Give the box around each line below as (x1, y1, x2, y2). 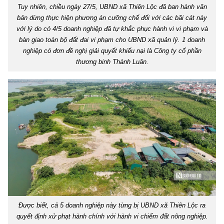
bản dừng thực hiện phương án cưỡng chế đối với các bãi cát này (17, 13, 207, 21)
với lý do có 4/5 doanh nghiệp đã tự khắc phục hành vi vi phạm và (16, 24, 208, 32)
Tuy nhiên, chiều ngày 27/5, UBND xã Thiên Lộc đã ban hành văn (17, 2, 207, 10)
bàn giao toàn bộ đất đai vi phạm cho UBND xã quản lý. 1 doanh (19, 35, 205, 43)
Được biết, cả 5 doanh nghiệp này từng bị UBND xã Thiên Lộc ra (18, 201, 205, 209)
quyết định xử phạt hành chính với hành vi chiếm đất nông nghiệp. (16, 212, 208, 220)
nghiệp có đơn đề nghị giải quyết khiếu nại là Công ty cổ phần (22, 46, 201, 54)
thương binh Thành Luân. (75, 57, 148, 65)
